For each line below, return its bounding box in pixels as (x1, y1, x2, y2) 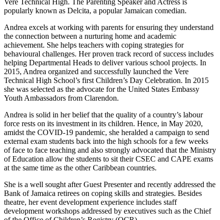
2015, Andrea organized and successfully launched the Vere (4, 67, 189, 76)
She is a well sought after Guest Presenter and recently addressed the (4, 180, 216, 189)
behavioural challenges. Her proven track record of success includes (4, 49, 214, 58)
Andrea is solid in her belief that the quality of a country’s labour (4, 110, 203, 119)
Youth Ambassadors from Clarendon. (4, 93, 119, 102)
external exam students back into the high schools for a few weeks (4, 137, 208, 145)
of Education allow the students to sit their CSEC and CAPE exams (4, 154, 213, 163)
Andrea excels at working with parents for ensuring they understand (4, 23, 214, 31)
